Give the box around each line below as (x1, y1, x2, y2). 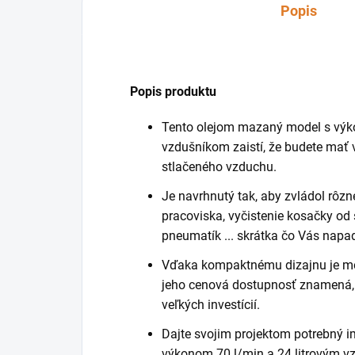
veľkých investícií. (162, 297, 260, 313)
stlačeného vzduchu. (162, 159, 277, 175)
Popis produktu (130, 84, 216, 100)
